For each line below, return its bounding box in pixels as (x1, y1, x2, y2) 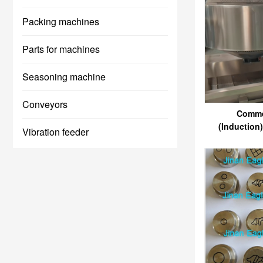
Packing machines (22, 15, 99, 28)
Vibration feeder (22, 125, 89, 139)
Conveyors (22, 97, 68, 111)
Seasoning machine (22, 70, 106, 83)
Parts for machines (22, 42, 100, 56)
